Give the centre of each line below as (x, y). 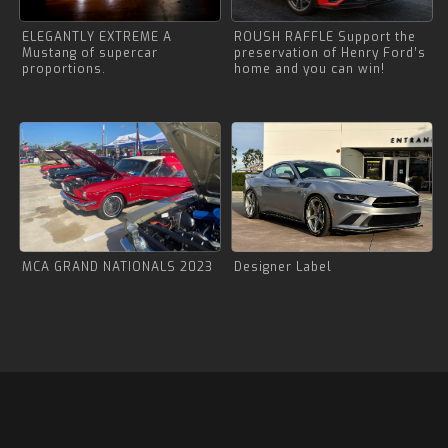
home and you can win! (309, 69)
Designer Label (283, 267)
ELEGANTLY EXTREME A (97, 37)
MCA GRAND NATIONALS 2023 (117, 267)
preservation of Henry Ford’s (330, 53)
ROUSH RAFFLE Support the (325, 37)
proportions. (64, 69)
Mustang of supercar (90, 53)
